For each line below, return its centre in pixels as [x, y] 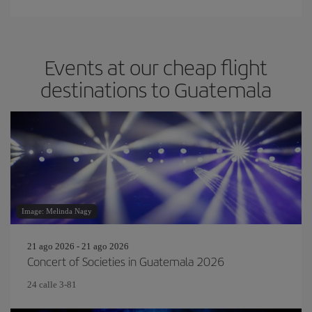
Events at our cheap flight [156, 67]
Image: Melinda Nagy [57, 211]
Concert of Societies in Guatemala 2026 [126, 261]
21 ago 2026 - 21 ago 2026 [78, 246]
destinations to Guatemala [156, 89]
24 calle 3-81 [52, 284]
